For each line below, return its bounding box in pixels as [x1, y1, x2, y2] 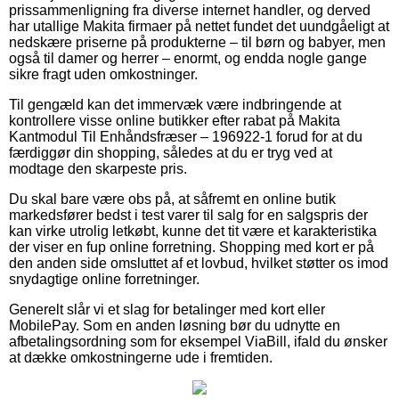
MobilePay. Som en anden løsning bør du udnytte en [9, 317, 340, 333]
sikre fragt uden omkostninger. [9, 66, 198, 82]
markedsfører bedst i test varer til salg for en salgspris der [9, 207, 368, 223]
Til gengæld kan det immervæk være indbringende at [9, 96, 341, 112]
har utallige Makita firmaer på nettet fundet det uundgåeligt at [9, 18, 389, 34]
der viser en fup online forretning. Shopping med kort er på [9, 239, 374, 255]
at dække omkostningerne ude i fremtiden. [9, 349, 273, 365]
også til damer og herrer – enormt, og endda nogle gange [9, 50, 367, 66]
